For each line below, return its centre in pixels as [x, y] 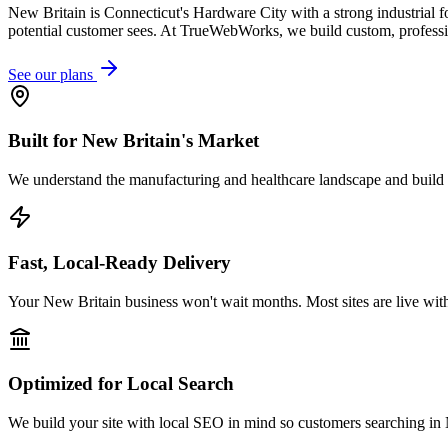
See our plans [52, 74]
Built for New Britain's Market [133, 141]
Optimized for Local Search [121, 384]
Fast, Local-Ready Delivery [119, 262]
